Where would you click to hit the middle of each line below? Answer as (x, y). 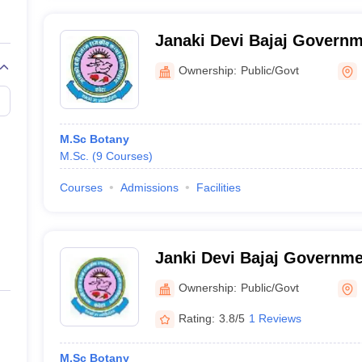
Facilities (218, 187)
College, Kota (206, 61)
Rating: (196, 318)
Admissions (149, 187)
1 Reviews (275, 318)
